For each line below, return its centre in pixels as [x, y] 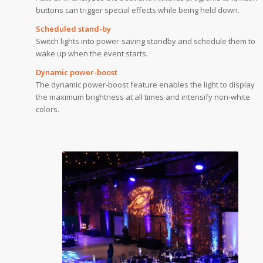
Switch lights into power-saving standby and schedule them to [145, 41]
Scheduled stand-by [73, 28]
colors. [47, 109]
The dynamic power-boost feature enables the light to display [145, 85]
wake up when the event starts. [92, 53]
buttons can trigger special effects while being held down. [137, 10]
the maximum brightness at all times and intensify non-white [143, 97]
